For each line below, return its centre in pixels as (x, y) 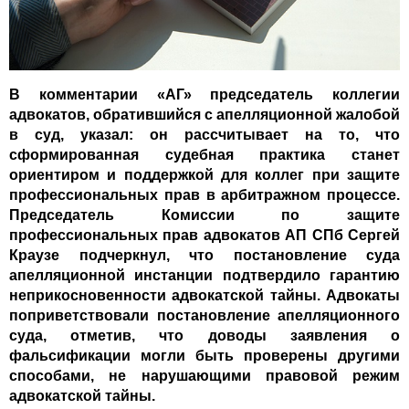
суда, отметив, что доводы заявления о (204, 336)
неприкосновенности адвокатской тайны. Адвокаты (204, 296)
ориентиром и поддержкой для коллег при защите (204, 175)
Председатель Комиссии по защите (204, 215)
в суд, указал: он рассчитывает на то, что (204, 135)
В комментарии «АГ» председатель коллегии (204, 95)
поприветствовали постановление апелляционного (204, 316)
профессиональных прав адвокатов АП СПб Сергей (204, 236)
